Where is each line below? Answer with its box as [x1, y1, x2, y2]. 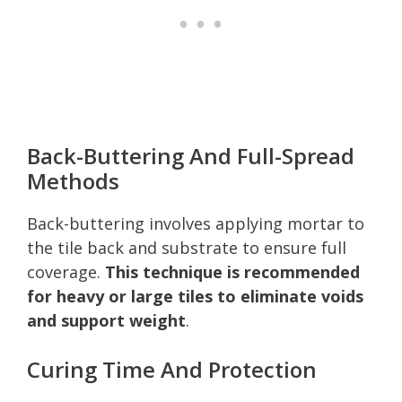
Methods [27, 165, 119, 196]
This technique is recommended [105, 260, 360, 283]
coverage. [27, 260, 105, 283]
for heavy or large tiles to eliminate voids [27, 284, 363, 307]
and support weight [27, 309, 186, 331]
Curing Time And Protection [27, 354, 317, 384]
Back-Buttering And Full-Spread [27, 140, 354, 170]
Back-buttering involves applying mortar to [27, 212, 364, 234]
